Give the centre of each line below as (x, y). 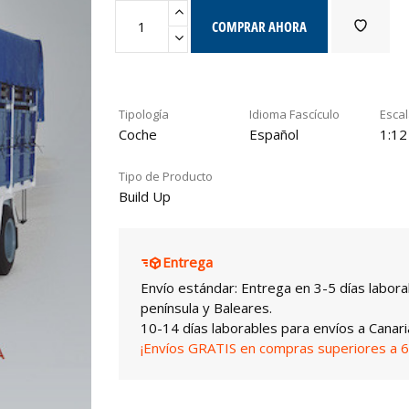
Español (273, 134)
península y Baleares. (206, 307)
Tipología (143, 114)
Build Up (144, 196)
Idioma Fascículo (294, 114)
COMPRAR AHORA (260, 26)
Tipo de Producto (165, 176)
